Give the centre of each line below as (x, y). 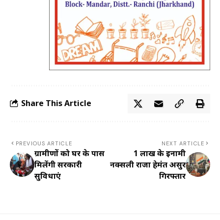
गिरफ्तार (172, 176)
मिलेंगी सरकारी (58, 164)
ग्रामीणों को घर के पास (69, 153)
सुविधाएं (48, 176)
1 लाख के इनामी (160, 153)
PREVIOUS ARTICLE (44, 143)
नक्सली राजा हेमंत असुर (148, 164)
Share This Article (56, 103)
